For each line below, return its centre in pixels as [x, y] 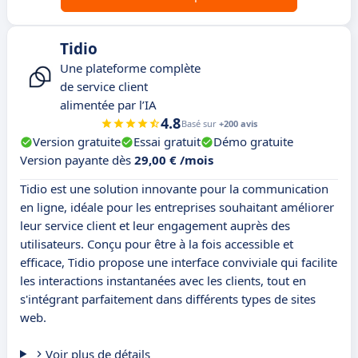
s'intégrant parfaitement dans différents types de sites [168, 299]
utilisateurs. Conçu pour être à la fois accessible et [157, 244]
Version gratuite [77, 142]
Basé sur [200, 124]
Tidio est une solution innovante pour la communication [174, 189]
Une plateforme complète [130, 68]
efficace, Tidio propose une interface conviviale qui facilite [179, 263]
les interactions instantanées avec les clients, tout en [163, 281]
